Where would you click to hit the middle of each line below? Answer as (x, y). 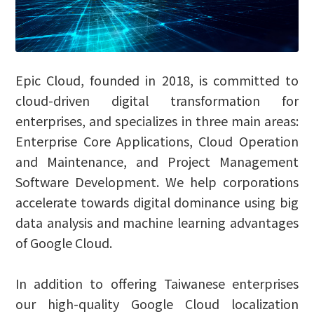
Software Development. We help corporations (157, 181)
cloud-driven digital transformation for (157, 100)
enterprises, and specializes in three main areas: (157, 120)
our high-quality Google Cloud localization (157, 303)
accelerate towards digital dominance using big (157, 202)
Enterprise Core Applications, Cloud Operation (157, 141)
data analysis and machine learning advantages (157, 222)
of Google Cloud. (64, 242)
